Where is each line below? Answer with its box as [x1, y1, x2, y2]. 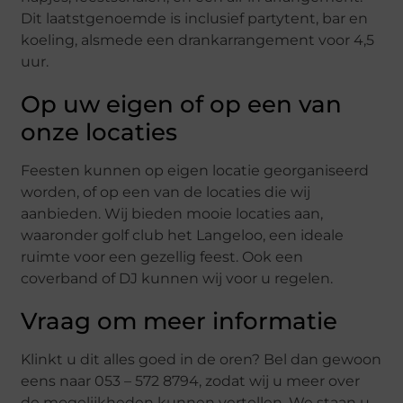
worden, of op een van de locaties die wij [21, 183, 311, 201]
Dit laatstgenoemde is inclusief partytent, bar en [21, 9, 369, 27]
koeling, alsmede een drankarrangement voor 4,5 [21, 31, 375, 49]
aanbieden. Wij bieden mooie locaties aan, [21, 204, 324, 222]
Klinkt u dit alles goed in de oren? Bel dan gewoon [21, 350, 382, 368]
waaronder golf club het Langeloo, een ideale [21, 226, 345, 244]
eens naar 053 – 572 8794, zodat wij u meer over [21, 372, 361, 390]
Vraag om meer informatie [21, 306, 338, 336]
